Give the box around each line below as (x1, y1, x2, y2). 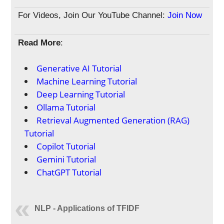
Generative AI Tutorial (36, 62, 122, 74)
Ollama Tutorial (36, 101, 96, 113)
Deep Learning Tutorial (36, 88, 125, 100)
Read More (18, 38, 61, 48)
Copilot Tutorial (36, 140, 96, 152)
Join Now (167, 10, 202, 20)
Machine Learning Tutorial (36, 75, 137, 87)
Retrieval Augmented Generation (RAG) (36, 114, 190, 126)
